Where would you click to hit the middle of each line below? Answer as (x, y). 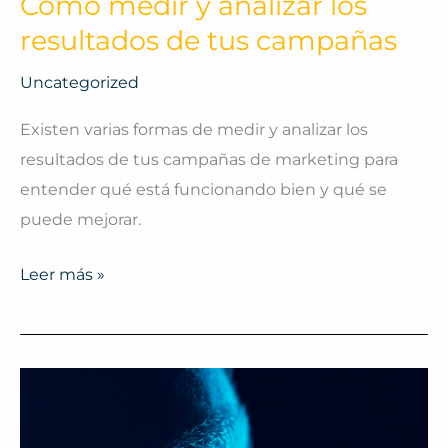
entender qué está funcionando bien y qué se (203, 188)
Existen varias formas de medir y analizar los (194, 128)
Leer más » (62, 273)
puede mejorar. (80, 218)
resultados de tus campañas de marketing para (209, 158)
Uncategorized (79, 82)
